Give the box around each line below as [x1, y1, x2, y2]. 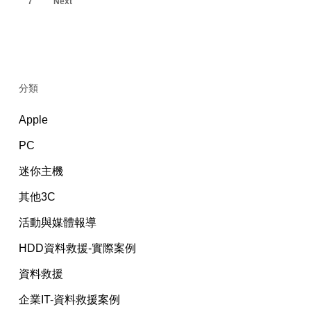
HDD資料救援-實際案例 [18, 242, 136, 255]
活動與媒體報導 [18, 217, 96, 229]
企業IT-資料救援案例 [18, 294, 120, 306]
